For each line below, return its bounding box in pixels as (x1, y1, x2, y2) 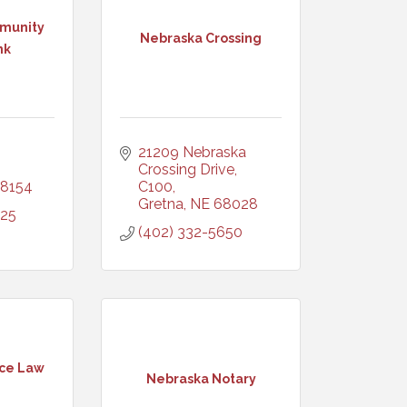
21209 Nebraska (138, 144, 246, 161)
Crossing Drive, (138, 161, 237, 178)
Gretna (138, 195, 184, 213)
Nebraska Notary (145, 371, 256, 386)
